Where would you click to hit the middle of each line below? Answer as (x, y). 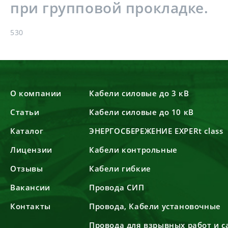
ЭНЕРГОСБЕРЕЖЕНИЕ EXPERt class (156, 131)
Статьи (25, 112)
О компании (36, 93)
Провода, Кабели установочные (155, 206)
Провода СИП (117, 187)
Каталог (27, 131)
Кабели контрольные (133, 150)
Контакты (31, 206)
